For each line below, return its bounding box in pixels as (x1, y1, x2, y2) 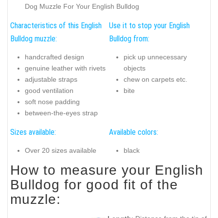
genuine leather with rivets (25, 64, 106, 73)
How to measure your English (10, 162, 203, 178)
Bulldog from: (109, 34, 149, 43)
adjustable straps (25, 75, 77, 84)
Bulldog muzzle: (10, 34, 57, 43)
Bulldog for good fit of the (10, 177, 178, 192)
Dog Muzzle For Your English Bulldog (25, 2, 139, 11)
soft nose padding (25, 98, 80, 106)
